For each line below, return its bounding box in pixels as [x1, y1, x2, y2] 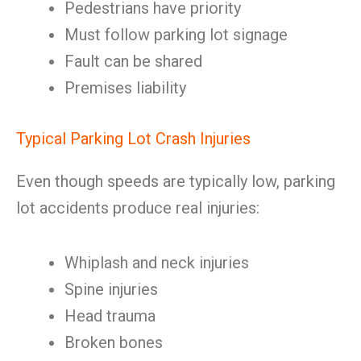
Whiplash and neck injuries [64, 253, 249, 272]
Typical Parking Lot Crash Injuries [16, 129, 251, 148]
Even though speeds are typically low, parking [16, 172, 335, 191]
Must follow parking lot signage [64, 25, 288, 44]
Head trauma [64, 306, 156, 326]
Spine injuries [64, 280, 158, 299]
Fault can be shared [64, 52, 202, 71]
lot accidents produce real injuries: [16, 198, 259, 218]
